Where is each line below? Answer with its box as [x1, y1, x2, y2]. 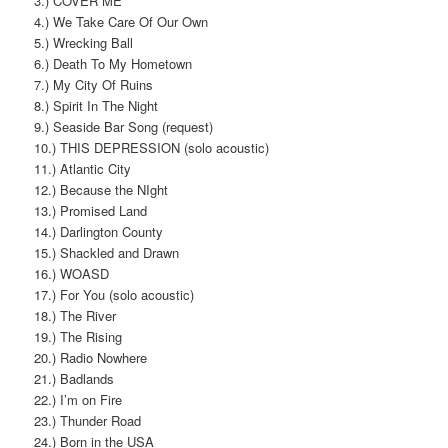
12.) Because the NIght [34, 179, 169, 199]
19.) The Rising [34, 326, 123, 346]
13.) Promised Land [34, 200, 148, 220]
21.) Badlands [34, 368, 115, 388]
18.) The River [34, 305, 117, 325]
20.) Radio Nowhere [34, 347, 148, 367]
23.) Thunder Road [34, 410, 142, 430]
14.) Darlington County [34, 221, 164, 241]
